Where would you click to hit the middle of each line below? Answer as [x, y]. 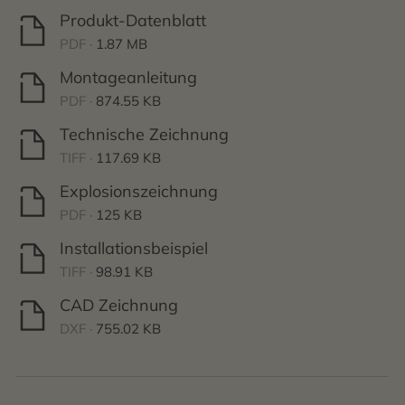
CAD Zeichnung [119, 305]
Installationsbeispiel [134, 248]
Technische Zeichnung [144, 134]
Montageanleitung [128, 77]
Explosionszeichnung [139, 191]
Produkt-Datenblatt [133, 20]
